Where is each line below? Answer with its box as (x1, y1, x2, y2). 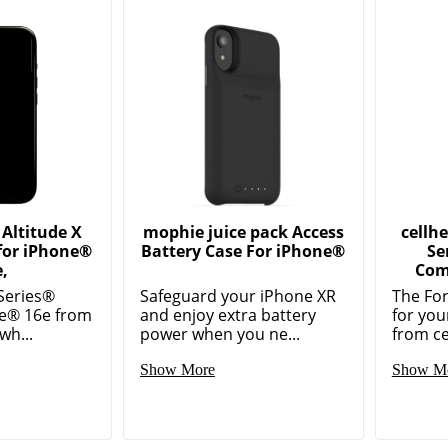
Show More (140, 361, 216, 379)
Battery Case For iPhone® (141, 240, 346, 263)
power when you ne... (140, 323, 301, 346)
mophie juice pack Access (142, 221, 344, 244)
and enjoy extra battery (140, 304, 317, 327)
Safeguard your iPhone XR (140, 285, 337, 308)
